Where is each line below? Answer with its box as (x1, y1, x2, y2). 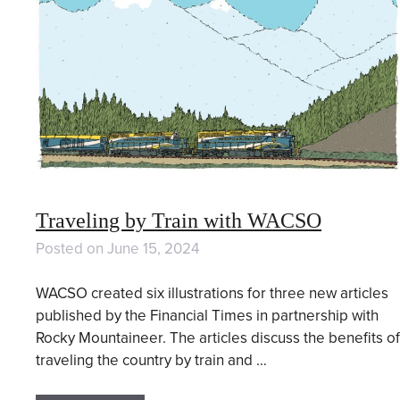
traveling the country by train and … (36, 351, 267, 371)
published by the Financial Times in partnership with (36, 306, 379, 326)
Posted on (36, 238, 107, 258)
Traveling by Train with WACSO (36, 208, 321, 232)
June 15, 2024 (107, 238, 199, 258)
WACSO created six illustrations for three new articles (36, 284, 388, 304)
